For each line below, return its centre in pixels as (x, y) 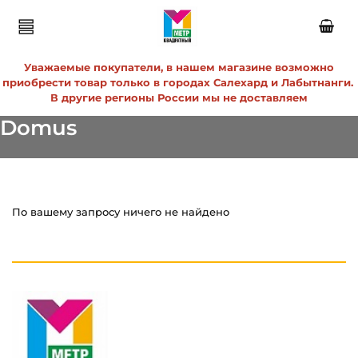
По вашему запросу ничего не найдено (121, 212)
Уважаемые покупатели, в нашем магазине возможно (179, 67)
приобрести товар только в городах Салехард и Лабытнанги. (179, 82)
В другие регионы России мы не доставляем (179, 97)
